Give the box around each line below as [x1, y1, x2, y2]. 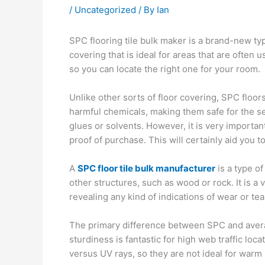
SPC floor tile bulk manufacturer [77, 163, 215, 174]
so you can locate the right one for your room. [69, 63, 260, 75]
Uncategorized [75, 4, 136, 15]
